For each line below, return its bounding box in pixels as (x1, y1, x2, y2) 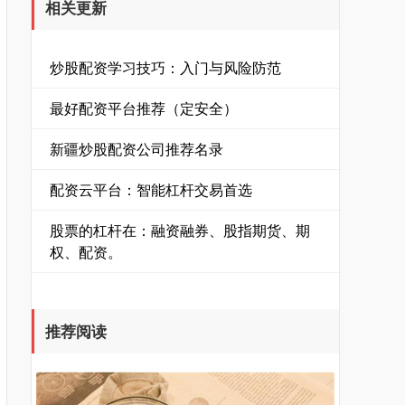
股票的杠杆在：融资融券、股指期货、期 (50, 220, 310, 240)
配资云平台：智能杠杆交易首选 (50, 179, 252, 200)
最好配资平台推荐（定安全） (50, 98, 238, 118)
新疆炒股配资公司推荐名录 (50, 138, 223, 159)
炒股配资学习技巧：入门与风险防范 (50, 57, 281, 78)
